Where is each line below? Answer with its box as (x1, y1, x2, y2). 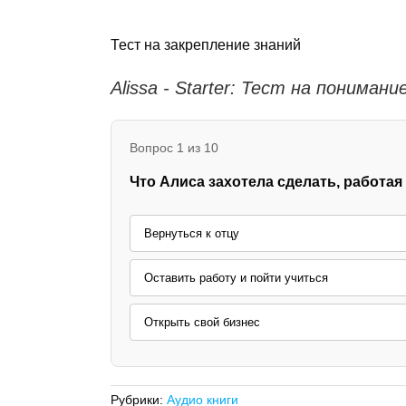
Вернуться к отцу (144, 226, 239, 240)
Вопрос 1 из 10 (130, 140, 218, 155)
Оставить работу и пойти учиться (144, 270, 328, 285)
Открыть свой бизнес (144, 314, 260, 329)
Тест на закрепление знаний (111, 36, 301, 53)
